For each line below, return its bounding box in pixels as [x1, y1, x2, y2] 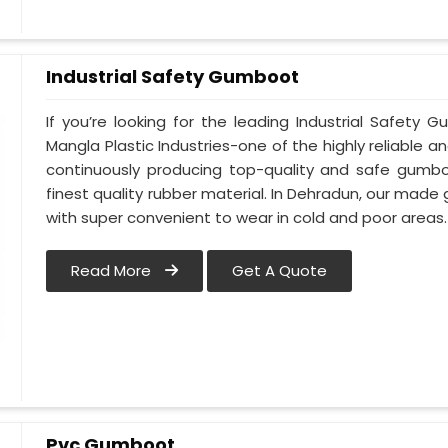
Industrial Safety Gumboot [46, 64, 300, 89]
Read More [71, 260, 156, 282]
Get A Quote [232, 260, 328, 282]
